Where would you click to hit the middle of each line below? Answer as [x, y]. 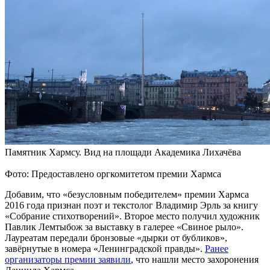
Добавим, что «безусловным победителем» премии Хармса [127, 195]
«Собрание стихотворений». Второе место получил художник [132, 216]
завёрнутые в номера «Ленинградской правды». [105, 249]
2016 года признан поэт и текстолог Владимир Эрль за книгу [131, 206]
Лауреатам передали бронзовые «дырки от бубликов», [116, 238]
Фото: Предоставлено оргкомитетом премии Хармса [113, 174]
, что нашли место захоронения [195, 260]
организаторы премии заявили [68, 260]
